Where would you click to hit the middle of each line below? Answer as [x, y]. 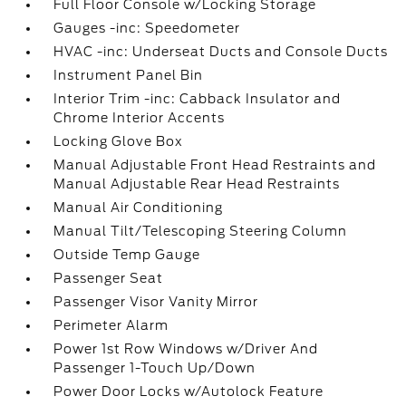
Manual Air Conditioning [139, 207]
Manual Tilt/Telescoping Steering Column [201, 231]
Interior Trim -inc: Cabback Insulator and [198, 98]
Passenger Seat [109, 278]
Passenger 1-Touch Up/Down [155, 367]
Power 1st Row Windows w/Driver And [186, 348]
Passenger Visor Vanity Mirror [156, 301]
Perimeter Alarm [111, 325]
